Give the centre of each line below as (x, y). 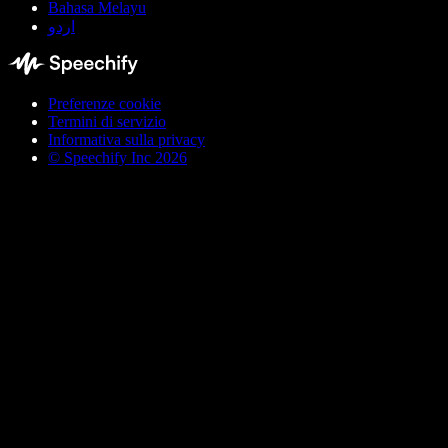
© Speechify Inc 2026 (117, 157)
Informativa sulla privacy (126, 139)
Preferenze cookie (104, 103)
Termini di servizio (107, 121)
